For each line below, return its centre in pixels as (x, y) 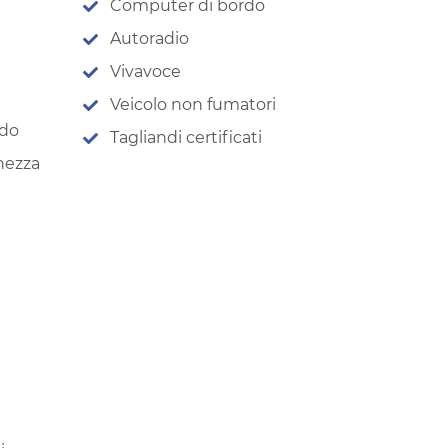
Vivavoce (145, 71)
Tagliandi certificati (186, 137)
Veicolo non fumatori (193, 104)
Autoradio (149, 38)
